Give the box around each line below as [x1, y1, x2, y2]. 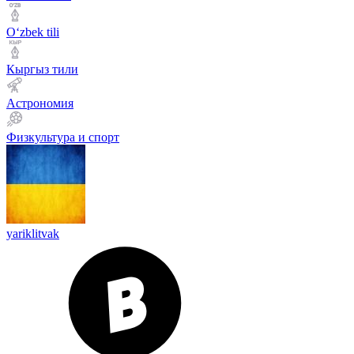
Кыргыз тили [6, 62, 78, 76]
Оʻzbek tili [6, 25, 59, 39]
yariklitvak [6, 227, 59, 240]
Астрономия [6, 96, 73, 110]
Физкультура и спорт [6, 130, 119, 144]
